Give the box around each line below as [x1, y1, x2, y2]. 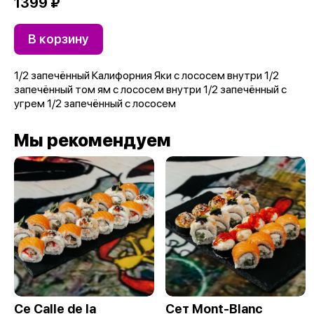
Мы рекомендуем [14, 130, 171, 151]
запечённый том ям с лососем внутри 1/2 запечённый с [14, 83, 287, 97]
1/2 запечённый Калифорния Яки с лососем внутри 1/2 [14, 69, 279, 83]
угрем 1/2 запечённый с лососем [14, 97, 176, 111]
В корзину [28, 32, 89, 47]
